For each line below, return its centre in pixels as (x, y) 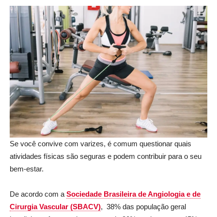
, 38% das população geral (143, 206)
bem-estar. (28, 169)
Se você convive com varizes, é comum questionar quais (101, 143)
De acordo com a (38, 194)
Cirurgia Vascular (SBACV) (55, 206)
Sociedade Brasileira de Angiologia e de (133, 194)
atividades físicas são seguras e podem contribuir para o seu (106, 156)
